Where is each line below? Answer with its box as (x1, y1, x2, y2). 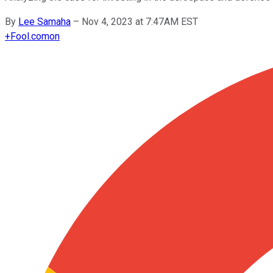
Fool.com (10, 30, 49, 42)
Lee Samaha (18, 15, 71, 27)
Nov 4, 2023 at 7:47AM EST (82, 15, 198, 27)
